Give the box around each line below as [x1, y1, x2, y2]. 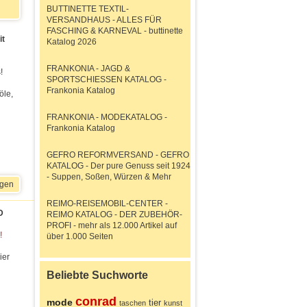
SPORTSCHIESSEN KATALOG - [47, 75, 167, 84]
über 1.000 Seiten [47, 232, 113, 241]
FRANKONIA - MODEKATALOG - [47, 112, 167, 122]
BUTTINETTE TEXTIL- [47, 4, 129, 14]
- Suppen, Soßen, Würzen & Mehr [47, 172, 171, 182]
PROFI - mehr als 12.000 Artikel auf [47, 221, 177, 230]
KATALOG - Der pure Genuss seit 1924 [47, 161, 191, 171]
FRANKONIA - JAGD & [47, 64, 130, 73]
